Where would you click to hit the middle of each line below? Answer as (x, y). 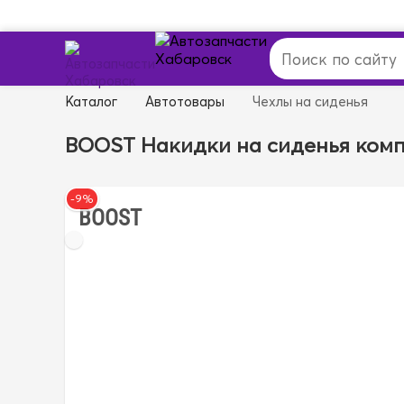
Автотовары (185, 101)
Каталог (91, 101)
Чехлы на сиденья (310, 101)
